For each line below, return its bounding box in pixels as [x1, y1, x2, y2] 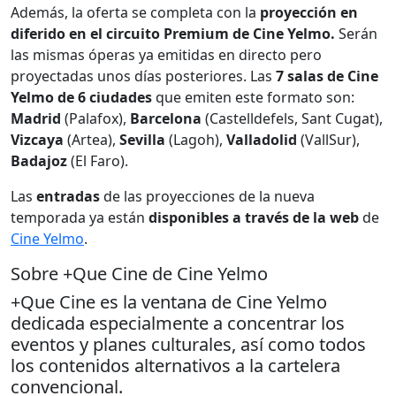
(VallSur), [301, 129, 360, 149]
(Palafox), [61, 108, 130, 128]
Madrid [11, 108, 61, 128]
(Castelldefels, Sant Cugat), [205, 108, 383, 128]
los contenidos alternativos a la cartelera [11, 353, 340, 377]
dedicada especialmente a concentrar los [11, 310, 345, 335]
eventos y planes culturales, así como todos [11, 331, 366, 356]
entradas [36, 186, 103, 206]
